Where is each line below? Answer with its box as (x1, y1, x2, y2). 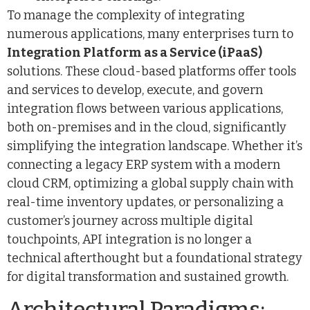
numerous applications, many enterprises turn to (7, 26, 293, 42)
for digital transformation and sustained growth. (7, 268, 289, 284)
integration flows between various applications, (7, 100, 283, 116)
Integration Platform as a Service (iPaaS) (7, 44, 262, 60)
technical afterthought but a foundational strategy (7, 250, 302, 266)
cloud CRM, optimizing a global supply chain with (7, 175, 293, 191)
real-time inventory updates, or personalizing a (7, 194, 284, 210)
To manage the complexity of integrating (7, 7, 245, 23)
